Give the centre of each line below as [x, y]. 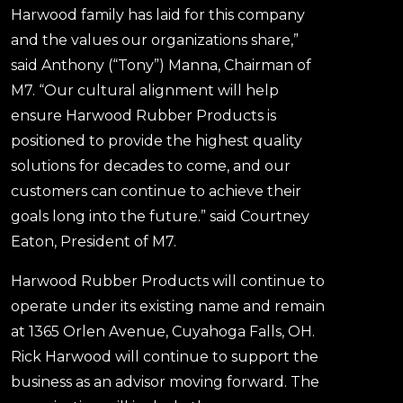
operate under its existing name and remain [168, 306]
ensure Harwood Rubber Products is [143, 115]
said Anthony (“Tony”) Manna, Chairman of [161, 65]
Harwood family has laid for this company [158, 14]
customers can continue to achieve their [156, 191]
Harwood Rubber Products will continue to [168, 281]
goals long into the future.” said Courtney [160, 216]
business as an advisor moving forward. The [165, 381]
